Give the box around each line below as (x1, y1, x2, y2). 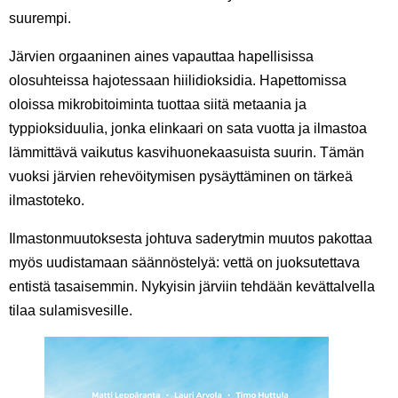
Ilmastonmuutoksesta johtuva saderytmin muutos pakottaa (9, 231, 372, 247)
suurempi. (9, 11, 71, 27)
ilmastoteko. (9, 193, 84, 209)
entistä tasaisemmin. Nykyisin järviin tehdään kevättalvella (9, 279, 375, 295)
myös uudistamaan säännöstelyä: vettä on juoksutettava (9, 255, 360, 271)
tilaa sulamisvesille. (9, 303, 132, 319)
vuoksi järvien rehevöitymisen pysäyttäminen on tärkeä (9, 169, 353, 185)
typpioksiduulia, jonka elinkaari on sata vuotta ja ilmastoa (9, 121, 367, 137)
